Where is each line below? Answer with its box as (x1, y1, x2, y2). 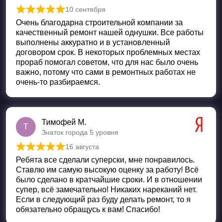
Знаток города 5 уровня (42, 128, 118, 136)
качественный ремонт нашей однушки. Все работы (16, 28, 204, 37)
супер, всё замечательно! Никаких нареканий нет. (16, 185, 197, 194)
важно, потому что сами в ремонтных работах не (16, 67, 196, 76)
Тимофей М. (42, 117, 86, 126)
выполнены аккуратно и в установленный (16, 38, 170, 47)
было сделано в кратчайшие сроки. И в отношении (16, 175, 202, 184)
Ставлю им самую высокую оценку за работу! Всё (16, 165, 199, 174)
